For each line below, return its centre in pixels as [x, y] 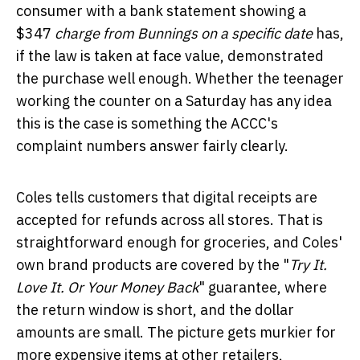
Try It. [308, 264]
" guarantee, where [263, 287]
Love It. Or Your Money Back [107, 287]
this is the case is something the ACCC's [147, 123]
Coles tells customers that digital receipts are [167, 197]
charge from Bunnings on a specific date [184, 33]
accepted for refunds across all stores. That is [170, 219]
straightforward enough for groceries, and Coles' [179, 242]
